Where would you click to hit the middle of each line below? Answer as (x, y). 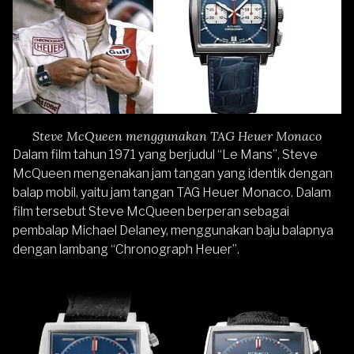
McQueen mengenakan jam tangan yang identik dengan (173, 173)
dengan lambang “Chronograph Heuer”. (128, 249)
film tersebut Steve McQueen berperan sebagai (151, 211)
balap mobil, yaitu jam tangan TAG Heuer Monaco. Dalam (172, 192)
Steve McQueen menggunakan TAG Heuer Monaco (177, 136)
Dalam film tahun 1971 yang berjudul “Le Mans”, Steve (165, 154)
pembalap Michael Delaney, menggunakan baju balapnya (173, 230)
